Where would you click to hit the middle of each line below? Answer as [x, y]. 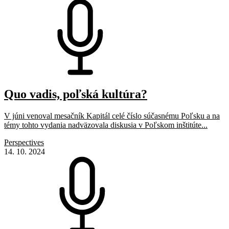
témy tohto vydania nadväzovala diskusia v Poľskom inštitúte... [106, 125]
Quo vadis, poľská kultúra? [76, 94]
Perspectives [24, 142]
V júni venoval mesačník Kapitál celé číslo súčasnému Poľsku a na [112, 116]
